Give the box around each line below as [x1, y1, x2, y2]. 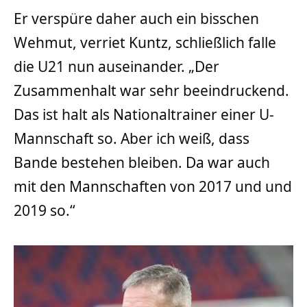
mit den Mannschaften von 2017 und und [14, 177, 292, 197]
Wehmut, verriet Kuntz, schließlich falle [14, 33, 276, 53]
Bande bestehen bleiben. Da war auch [14, 153, 270, 173]
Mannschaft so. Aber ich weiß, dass [14, 129, 249, 149]
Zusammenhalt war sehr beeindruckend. [14, 81, 289, 101]
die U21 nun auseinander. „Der [14, 57, 219, 77]
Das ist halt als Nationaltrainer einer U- [14, 105, 274, 125]
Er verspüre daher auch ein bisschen [14, 9, 259, 29]
